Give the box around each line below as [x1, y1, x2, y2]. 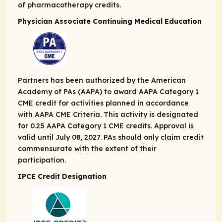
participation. [18, 156, 66, 165]
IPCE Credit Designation [18, 172, 107, 181]
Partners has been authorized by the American [18, 76, 186, 85]
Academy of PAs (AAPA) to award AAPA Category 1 [18, 87, 199, 96]
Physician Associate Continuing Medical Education [18, 17, 202, 26]
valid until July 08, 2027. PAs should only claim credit [18, 133, 204, 142]
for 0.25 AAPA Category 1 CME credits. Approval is [18, 121, 194, 130]
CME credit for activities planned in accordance [18, 99, 189, 108]
